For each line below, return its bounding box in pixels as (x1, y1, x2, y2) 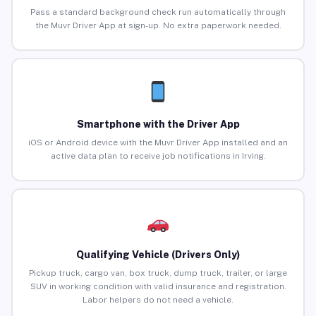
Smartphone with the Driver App (76, 119, 240, 130)
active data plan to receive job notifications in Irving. (50, 151, 266, 162)
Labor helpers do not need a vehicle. (83, 295, 233, 305)
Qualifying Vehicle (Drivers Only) (76, 249, 240, 261)
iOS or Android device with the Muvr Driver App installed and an (28, 138, 288, 148)
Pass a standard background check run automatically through (30, 7, 286, 18)
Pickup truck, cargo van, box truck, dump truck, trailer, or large (29, 268, 287, 279)
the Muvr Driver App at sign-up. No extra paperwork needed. (35, 20, 281, 31)
